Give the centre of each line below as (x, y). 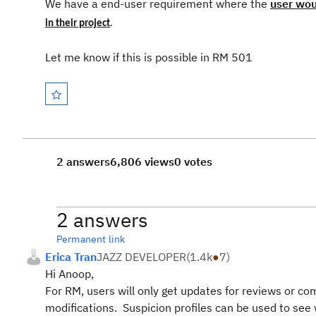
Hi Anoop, (69, 274)
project (93, 24)
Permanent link (91, 239)
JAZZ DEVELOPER (141, 257)
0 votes (193, 162)
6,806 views (142, 162)
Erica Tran (71, 257)
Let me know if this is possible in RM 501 (149, 57)
